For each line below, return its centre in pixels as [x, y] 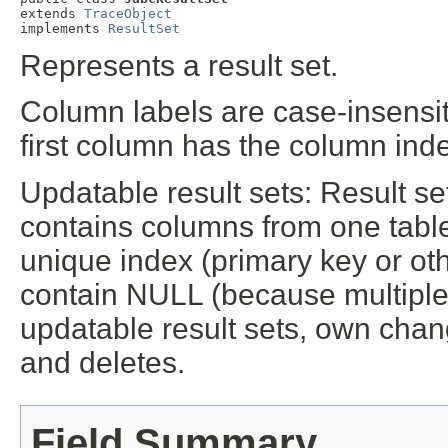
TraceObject [128, 14]
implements [64, 29]
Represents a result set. [179, 66]
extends [52, 14]
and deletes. [102, 362]
